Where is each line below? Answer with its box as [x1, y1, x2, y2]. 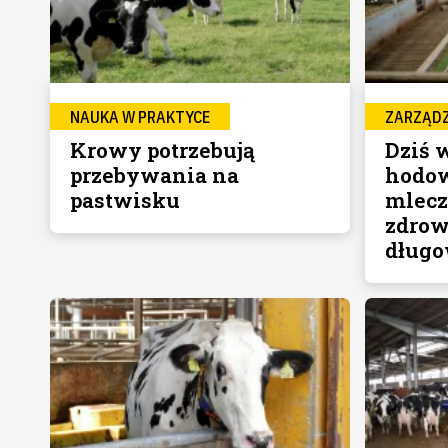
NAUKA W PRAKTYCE [69, 106, 210, 127]
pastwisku [69, 185, 180, 214]
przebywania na [69, 160, 239, 189]
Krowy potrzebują [69, 135, 255, 164]
